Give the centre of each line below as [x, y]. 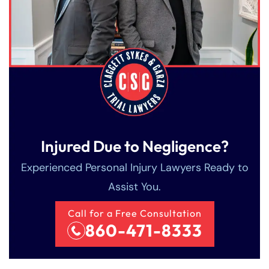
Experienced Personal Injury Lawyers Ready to [134, 168]
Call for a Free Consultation [134, 213]
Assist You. [134, 187]
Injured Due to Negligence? [134, 147]
